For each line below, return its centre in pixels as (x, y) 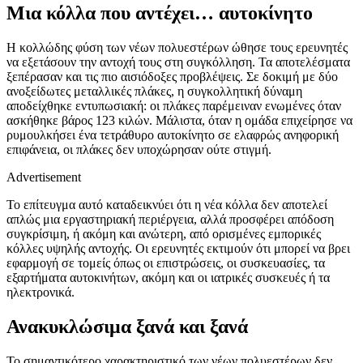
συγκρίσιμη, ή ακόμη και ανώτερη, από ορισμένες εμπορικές (164, 233)
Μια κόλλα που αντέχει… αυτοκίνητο (160, 13)
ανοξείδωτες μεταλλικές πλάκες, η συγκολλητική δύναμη (154, 91)
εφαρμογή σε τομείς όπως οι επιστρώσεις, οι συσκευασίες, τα (166, 263)
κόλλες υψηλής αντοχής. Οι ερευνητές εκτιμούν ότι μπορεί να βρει (178, 248)
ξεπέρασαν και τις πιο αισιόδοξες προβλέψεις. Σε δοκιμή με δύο (172, 76)
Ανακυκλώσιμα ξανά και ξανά (127, 326)
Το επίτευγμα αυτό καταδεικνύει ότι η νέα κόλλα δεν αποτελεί (167, 204)
